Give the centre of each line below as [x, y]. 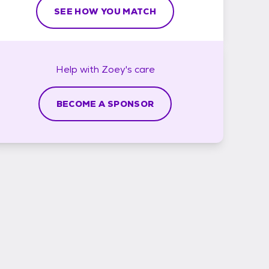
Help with [78, 69]
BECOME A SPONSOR [105, 104]
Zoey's [116, 69]
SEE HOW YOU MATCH [105, 11]
